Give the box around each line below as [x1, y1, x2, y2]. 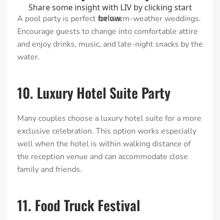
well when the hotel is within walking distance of [17, 138, 191, 150]
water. [17, 52, 40, 63]
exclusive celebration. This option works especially [17, 126, 196, 137]
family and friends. [17, 164, 82, 175]
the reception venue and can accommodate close [17, 151, 188, 163]
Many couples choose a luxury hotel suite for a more [17, 113, 201, 124]
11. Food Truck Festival [17, 195, 140, 216]
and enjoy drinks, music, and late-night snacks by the [17, 39, 203, 50]
